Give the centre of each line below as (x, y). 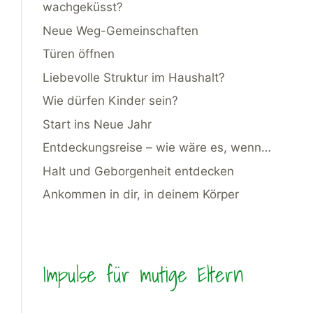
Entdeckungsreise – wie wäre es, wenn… (157, 148)
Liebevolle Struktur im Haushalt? (134, 77)
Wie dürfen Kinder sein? (110, 101)
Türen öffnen (79, 54)
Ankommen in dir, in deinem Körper (141, 195)
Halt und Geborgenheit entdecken (138, 171)
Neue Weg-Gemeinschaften (121, 30)
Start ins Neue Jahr (97, 124)
